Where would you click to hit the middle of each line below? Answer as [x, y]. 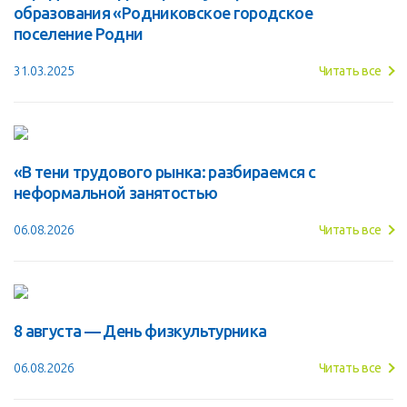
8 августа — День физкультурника [140, 331]
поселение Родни [79, 34]
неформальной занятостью [116, 193]
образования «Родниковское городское [163, 13]
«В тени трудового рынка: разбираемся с [165, 172]
